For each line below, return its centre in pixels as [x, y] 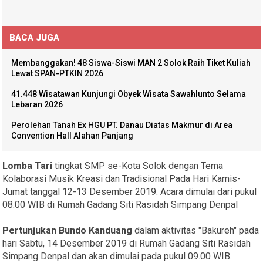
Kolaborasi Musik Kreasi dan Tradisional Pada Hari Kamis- [122, 179]
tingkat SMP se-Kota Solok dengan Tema [139, 166]
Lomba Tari [29, 166]
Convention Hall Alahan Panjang [73, 136]
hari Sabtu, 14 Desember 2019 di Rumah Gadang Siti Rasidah [127, 244]
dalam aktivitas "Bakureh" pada [196, 231]
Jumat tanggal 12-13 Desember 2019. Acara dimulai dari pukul [130, 192]
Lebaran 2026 [37, 105]
